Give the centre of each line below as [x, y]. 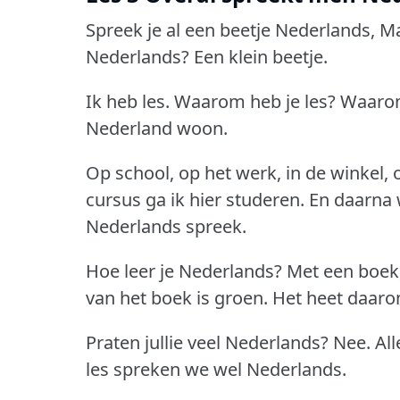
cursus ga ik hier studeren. [195, 200]
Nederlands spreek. [166, 227]
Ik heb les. [128, 102]
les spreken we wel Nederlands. [216, 370]
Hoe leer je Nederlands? [184, 271]
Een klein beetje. [261, 57]
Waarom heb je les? [255, 102]
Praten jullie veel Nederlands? [207, 343]
